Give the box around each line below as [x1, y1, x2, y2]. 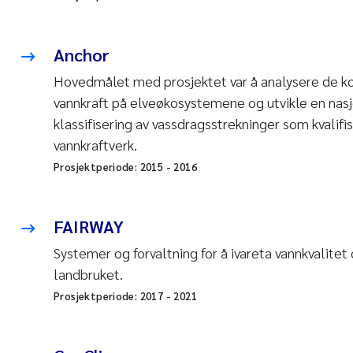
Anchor [54, 43, 110, 65]
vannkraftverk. [54, 136, 137, 154]
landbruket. [54, 265, 123, 283]
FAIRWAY [54, 215, 124, 237]
